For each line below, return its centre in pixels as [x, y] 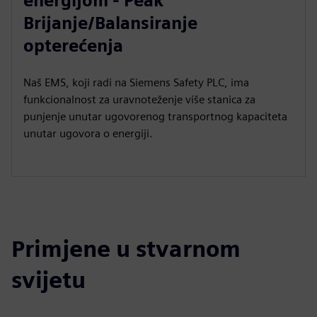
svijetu [48, 280]
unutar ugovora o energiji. [88, 133]
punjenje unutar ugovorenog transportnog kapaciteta [155, 116]
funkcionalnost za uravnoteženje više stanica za [139, 99]
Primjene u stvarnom [126, 249]
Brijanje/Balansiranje [110, 23]
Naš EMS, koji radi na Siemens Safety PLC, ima [136, 82]
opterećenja [73, 46]
